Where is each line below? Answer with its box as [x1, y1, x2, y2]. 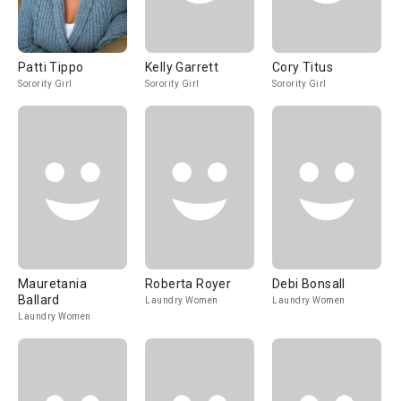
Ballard [18, 293, 60, 307]
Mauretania [18, 277, 87, 291]
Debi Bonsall [272, 277, 346, 291]
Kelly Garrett [145, 60, 219, 74]
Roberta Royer [145, 277, 232, 291]
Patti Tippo [18, 60, 84, 74]
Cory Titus [272, 60, 333, 74]
